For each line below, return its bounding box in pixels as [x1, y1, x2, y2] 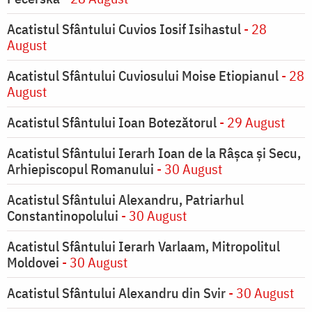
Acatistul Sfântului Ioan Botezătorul [7, 113, 217, 132]
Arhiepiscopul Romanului [7, 159, 154, 179]
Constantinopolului [7, 206, 121, 226]
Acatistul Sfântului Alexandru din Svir [7, 283, 226, 303]
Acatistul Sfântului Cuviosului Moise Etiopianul [7, 66, 281, 86]
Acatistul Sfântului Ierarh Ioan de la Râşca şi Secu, [7, 143, 301, 163]
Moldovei [7, 253, 59, 272]
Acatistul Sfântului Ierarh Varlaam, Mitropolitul [7, 237, 280, 256]
